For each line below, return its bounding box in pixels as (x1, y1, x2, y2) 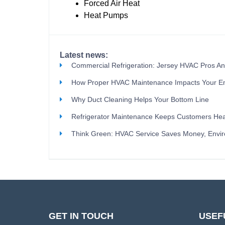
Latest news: (60, 51, 108, 59)
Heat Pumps (84, 11, 128, 20)
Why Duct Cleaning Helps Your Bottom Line (71, 95, 209, 103)
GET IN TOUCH (49, 211, 114, 221)
